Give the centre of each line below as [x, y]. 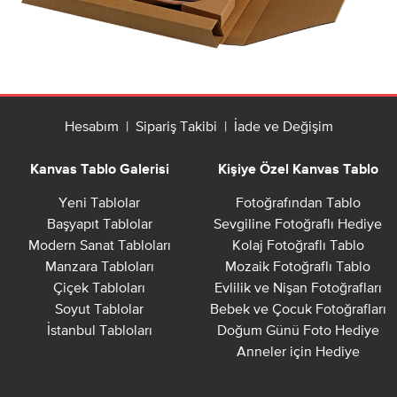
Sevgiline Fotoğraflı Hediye [298, 224]
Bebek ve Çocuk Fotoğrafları [298, 309]
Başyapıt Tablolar [99, 224]
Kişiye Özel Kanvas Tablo [298, 171]
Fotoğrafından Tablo [298, 202]
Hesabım [91, 126]
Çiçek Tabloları [99, 288]
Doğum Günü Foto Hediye [298, 330]
